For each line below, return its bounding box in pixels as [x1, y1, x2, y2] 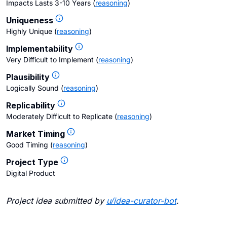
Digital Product [6, 169, 55, 177]
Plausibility [6, 72, 50, 82]
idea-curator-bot [113, 196, 176, 206]
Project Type [6, 157, 58, 167]
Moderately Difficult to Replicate [6, 112, 112, 121]
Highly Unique [6, 27, 52, 35]
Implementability [6, 44, 73, 54]
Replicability [6, 100, 55, 110]
